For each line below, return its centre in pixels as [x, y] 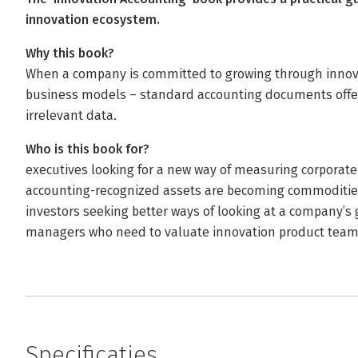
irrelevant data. [71, 115]
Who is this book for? [88, 149]
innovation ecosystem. [93, 20]
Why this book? [70, 53]
